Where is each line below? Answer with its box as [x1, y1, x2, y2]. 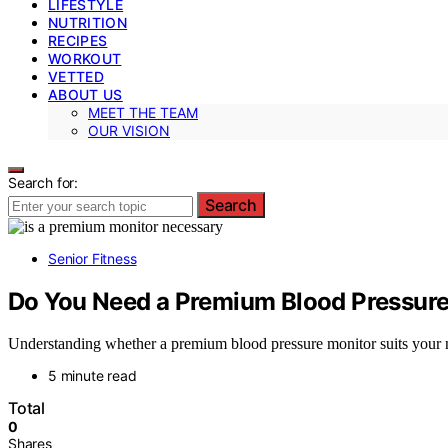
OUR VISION [88, 121, 170, 139]
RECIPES [48, 31, 108, 49]
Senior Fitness [48, 249, 137, 267]
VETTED [48, 67, 105, 85]
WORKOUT [48, 49, 122, 67]
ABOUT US [48, 85, 123, 103]
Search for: [8, 173, 79, 191]
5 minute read [48, 367, 137, 385]
